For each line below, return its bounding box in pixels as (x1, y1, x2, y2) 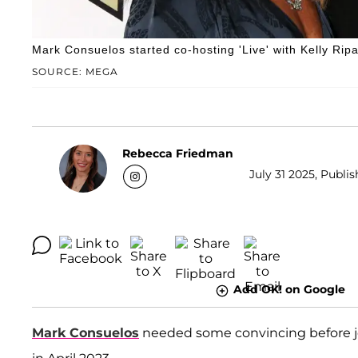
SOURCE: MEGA (32, 66, 118, 78)
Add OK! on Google (233, 282, 345, 297)
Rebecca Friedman (122, 145, 233, 161)
